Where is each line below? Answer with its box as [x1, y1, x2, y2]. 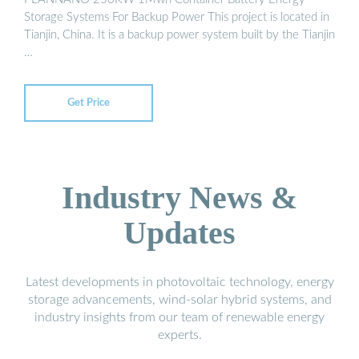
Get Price [67, 97, 110, 108]
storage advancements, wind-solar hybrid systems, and [27, 293, 332, 307]
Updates [123, 215, 236, 252]
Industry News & [62, 179, 297, 216]
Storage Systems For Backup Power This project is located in [24, 10, 329, 23]
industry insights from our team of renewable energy [34, 311, 325, 325]
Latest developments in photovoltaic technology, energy [25, 276, 334, 289]
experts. [157, 329, 202, 342]
